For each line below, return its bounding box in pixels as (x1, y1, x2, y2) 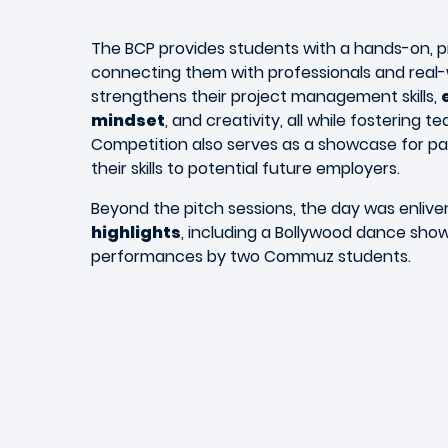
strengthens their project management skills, (91, 85, 441, 108)
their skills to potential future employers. (91, 157, 400, 180)
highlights (91, 221, 181, 244)
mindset (91, 109, 165, 132)
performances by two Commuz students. (91, 245, 411, 268)
